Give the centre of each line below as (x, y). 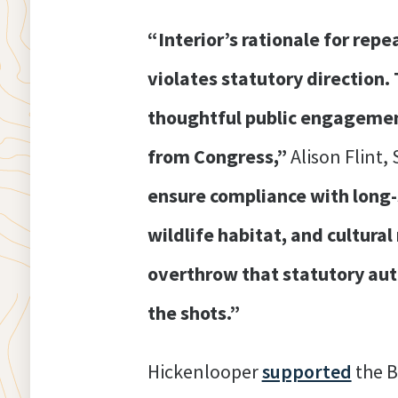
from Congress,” (219, 157)
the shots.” (193, 313)
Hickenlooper (204, 372)
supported (306, 372)
